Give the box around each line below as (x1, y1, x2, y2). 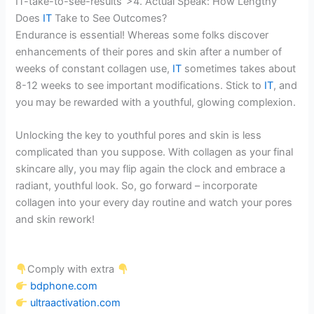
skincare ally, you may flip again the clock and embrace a (15, 163, 286, 176)
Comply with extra (27, 263, 118, 276)
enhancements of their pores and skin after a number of (15, 45, 282, 58)
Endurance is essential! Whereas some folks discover (15, 28, 269, 41)
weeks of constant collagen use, (15, 62, 173, 75)
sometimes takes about (182, 62, 296, 75)
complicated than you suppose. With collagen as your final (15, 146, 294, 159)
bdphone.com (30, 280, 98, 293)
